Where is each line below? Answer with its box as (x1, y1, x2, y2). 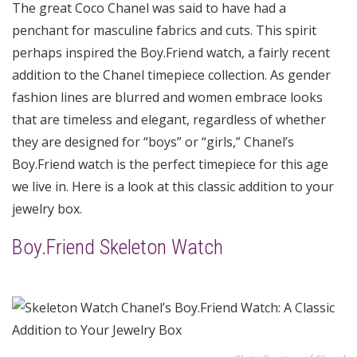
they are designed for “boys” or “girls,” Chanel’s (12, 133, 294, 151)
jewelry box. (12, 200, 82, 218)
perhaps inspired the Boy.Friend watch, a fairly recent (12, 44, 330, 61)
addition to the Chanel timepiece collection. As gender (12, 66, 331, 84)
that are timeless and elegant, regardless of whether (12, 111, 326, 128)
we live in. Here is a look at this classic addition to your (12, 178, 334, 195)
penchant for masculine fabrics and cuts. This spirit (12, 22, 316, 39)
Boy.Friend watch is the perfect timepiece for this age (12, 155, 328, 173)
